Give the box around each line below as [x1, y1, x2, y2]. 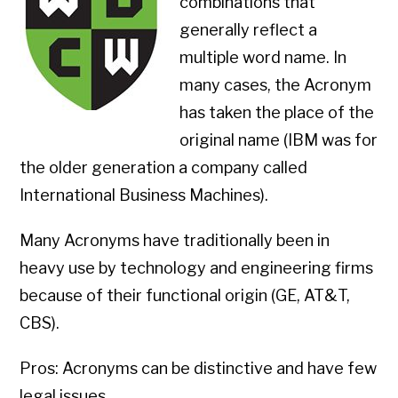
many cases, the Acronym [179, 76, 372, 95]
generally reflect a [179, 20, 318, 40]
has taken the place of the [179, 103, 375, 123]
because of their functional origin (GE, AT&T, [20, 286, 351, 306]
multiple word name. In [179, 48, 347, 68]
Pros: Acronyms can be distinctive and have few [20, 359, 378, 378]
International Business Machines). [20, 186, 269, 205]
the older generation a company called [20, 158, 308, 178]
